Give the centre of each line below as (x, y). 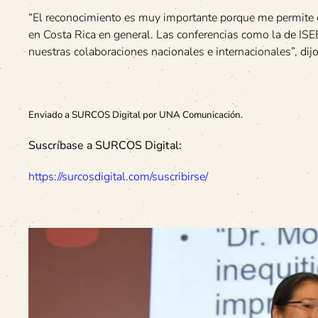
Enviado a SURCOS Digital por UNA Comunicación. (136, 115)
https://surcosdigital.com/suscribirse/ (118, 177)
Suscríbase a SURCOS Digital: (105, 146)
